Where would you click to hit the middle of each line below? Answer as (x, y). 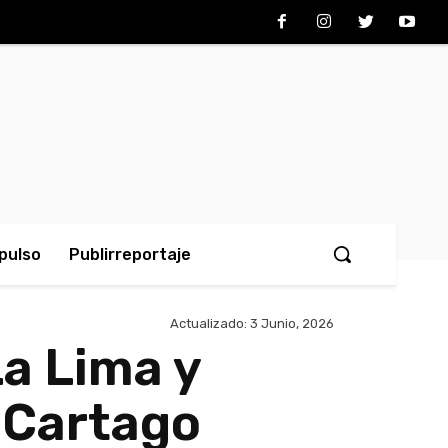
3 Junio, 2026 (292, 324)
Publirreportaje (130, 254)
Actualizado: (208, 324)
